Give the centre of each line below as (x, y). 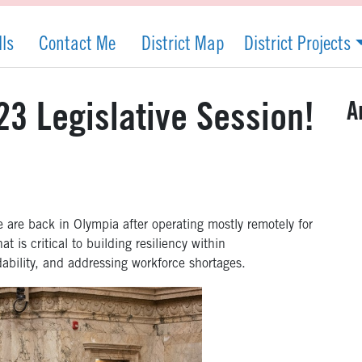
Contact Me (78, 46)
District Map (183, 46)
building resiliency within (156, 245)
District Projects (297, 46)
